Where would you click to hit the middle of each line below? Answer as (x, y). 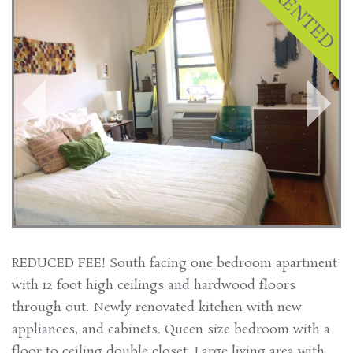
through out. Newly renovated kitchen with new (157, 307)
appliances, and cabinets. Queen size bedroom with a (171, 329)
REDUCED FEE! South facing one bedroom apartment (175, 263)
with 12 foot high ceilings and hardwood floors (154, 285)
